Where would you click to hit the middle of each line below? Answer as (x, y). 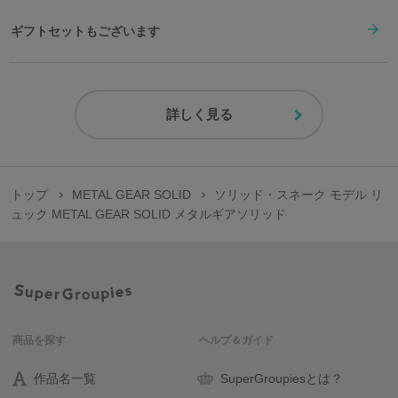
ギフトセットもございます (85, 31)
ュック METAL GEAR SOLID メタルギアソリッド (148, 215)
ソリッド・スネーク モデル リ (299, 195)
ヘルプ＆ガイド (236, 341)
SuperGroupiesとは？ (282, 379)
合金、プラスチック (59, 14)
